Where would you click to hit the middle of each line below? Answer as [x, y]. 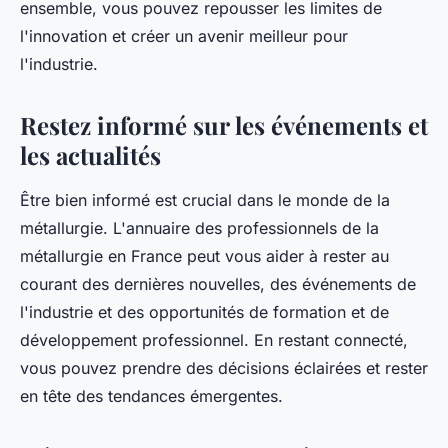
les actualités [90, 155]
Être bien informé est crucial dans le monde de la [205, 200]
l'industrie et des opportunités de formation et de [204, 312]
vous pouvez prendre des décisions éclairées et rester [224, 368]
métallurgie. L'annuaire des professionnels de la [199, 228]
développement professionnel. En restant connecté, [214, 340]
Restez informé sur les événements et [224, 125]
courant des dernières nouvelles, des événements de [218, 284]
